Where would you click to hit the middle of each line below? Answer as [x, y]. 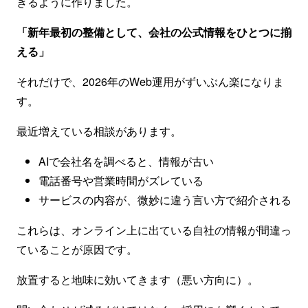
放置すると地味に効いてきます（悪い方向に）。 [137, 279]
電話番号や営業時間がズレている [121, 180]
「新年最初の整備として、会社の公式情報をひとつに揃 [154, 32]
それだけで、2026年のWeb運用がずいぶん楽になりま [150, 81]
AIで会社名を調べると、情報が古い [126, 161]
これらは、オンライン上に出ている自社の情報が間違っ [154, 230]
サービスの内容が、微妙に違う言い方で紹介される [165, 200]
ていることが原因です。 [77, 249]
